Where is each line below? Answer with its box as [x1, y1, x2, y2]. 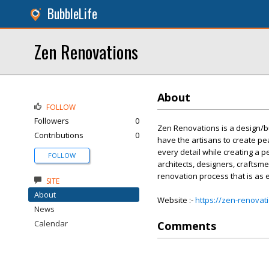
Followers [34, 115, 69, 126]
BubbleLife [47, 4, 97, 23]
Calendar [34, 218, 68, 229]
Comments [157, 219, 216, 233]
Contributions [34, 130, 83, 141]
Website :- [157, 195, 195, 205]
